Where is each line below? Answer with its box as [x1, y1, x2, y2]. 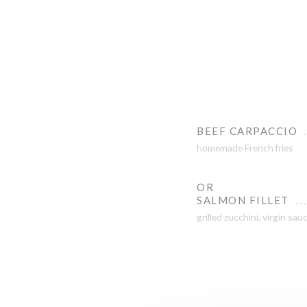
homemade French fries [197, 142, 293, 153]
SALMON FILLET [197, 194, 289, 206]
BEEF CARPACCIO [197, 125, 297, 137]
